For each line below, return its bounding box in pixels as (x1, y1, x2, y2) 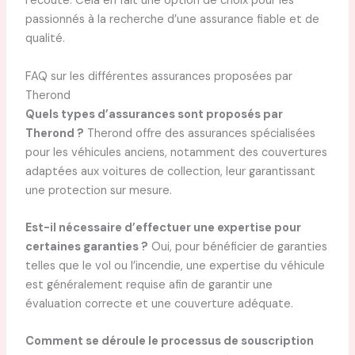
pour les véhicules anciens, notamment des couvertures (25, 144, 327, 160)
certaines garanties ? (25, 239, 148, 255)
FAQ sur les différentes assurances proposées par (25, 68, 292, 84)
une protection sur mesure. (25, 182, 172, 198)
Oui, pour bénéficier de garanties (147, 239, 327, 255)
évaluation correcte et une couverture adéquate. (25, 296, 293, 312)
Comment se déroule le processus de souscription (25, 334, 314, 349)
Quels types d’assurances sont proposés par (25, 106, 283, 122)
